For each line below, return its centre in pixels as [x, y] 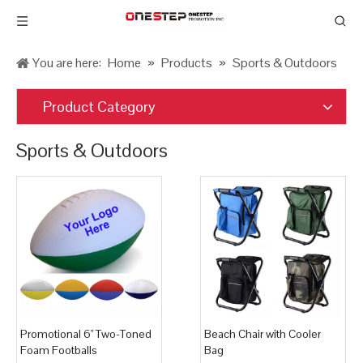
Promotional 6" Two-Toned [86, 334]
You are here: [67, 63]
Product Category [99, 107]
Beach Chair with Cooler [263, 334]
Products [187, 63]
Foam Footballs [59, 350]
